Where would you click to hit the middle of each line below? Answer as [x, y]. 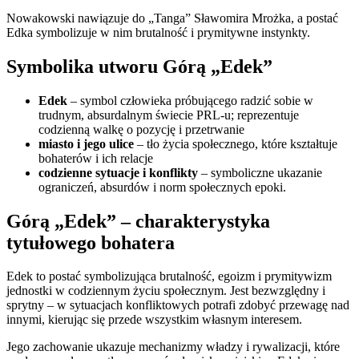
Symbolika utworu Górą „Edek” [139, 66]
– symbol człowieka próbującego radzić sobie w [190, 100]
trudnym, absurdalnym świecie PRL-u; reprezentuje [169, 115]
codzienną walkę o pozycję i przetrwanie [141, 129]
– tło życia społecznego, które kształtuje [236, 143]
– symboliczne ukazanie [260, 172]
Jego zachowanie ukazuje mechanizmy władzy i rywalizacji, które [173, 347]
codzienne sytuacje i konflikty [118, 172]
